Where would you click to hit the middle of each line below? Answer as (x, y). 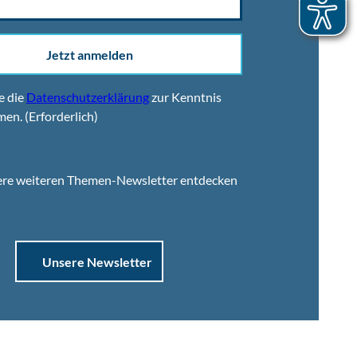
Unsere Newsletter (97, 261)
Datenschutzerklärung (88, 97)
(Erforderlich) (61, 116)
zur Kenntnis (185, 97)
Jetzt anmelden (89, 54)
